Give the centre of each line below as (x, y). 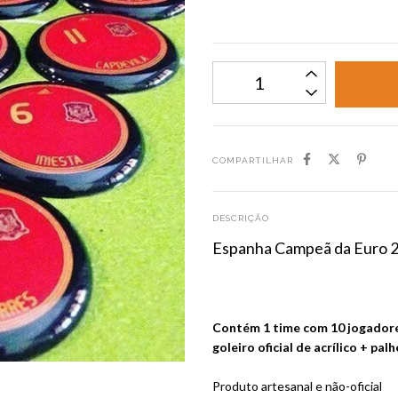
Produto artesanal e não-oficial (297, 386)
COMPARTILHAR (253, 160)
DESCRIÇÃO (241, 218)
